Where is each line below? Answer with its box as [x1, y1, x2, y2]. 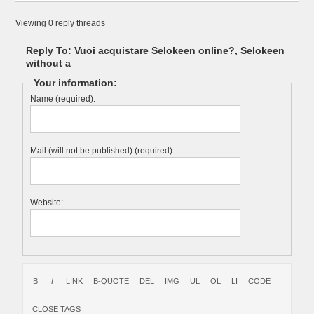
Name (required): [30, 94, 96, 104]
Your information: [34, 77, 118, 88]
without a [26, 57, 71, 69]
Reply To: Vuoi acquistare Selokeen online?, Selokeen [26, 45, 285, 56]
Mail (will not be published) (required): [30, 146, 175, 156]
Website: [30, 198, 64, 207]
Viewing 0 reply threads [15, 18, 106, 28]
